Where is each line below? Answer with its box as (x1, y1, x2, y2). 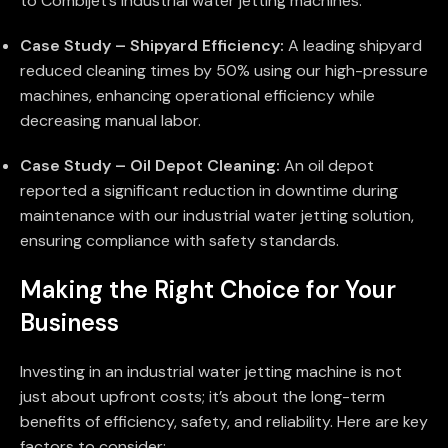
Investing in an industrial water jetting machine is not (20, 361, 402, 383)
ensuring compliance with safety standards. (20, 230, 339, 252)
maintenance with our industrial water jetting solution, (20, 205, 414, 227)
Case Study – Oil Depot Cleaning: (20, 155, 280, 177)
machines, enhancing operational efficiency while (20, 85, 375, 107)
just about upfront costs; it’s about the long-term (20, 386, 385, 408)
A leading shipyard (284, 35, 422, 57)
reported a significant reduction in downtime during (20, 180, 398, 202)
